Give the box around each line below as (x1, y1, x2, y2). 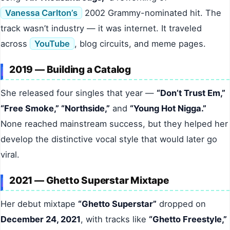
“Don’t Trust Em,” (157, 88, 225, 99)
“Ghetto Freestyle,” (149, 214, 227, 225)
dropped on (157, 199, 206, 209)
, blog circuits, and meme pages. (74, 39, 206, 49)
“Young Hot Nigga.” (130, 103, 206, 114)
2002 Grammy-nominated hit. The (82, 8, 221, 18)
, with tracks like (81, 214, 149, 225)
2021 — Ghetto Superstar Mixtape (9, 175, 169, 187)
